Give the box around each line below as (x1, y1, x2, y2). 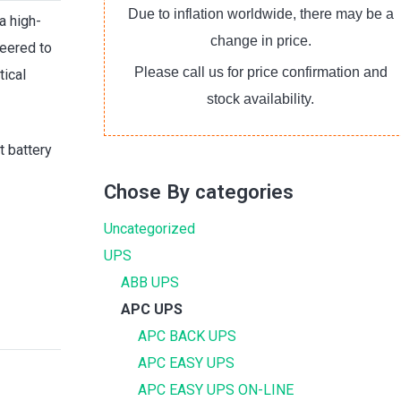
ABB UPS (121, 274, 180, 291)
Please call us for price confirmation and (133, 64, 388, 80)
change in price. (209, 33, 311, 48)
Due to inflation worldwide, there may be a (127, 6, 394, 21)
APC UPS (121, 301, 183, 318)
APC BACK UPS (138, 328, 237, 345)
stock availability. (207, 91, 314, 107)
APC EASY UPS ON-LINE (138, 381, 294, 398)
